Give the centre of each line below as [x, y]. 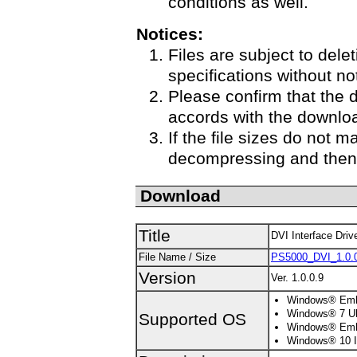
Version [167, 278]
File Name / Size [177, 257]
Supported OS [192, 320]
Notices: [170, 34]
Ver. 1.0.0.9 [297, 278]
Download [180, 196]
